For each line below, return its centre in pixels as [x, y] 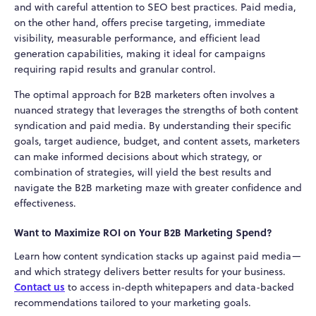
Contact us [39, 286]
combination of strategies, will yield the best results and [143, 172]
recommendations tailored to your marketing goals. [133, 302]
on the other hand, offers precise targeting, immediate [140, 23]
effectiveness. [45, 203]
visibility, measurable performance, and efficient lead [137, 38]
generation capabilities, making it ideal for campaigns [140, 54]
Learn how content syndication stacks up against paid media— [158, 256]
